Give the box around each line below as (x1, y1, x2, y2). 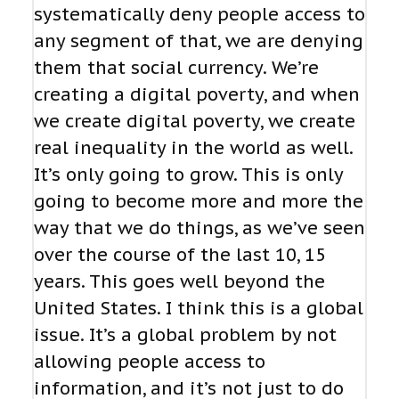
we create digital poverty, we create (34, 110, 355, 134)
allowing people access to (34, 350, 265, 374)
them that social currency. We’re (34, 56, 319, 80)
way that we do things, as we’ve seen (34, 216, 365, 240)
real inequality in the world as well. (34, 136, 353, 160)
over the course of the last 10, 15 (34, 243, 326, 267)
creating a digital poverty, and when (34, 83, 360, 107)
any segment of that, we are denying (34, 29, 363, 53)
